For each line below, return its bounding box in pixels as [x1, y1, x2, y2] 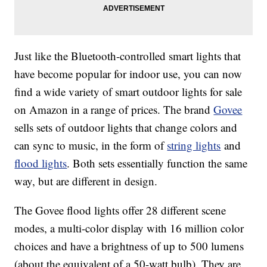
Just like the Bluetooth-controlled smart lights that [14, 48, 241, 64]
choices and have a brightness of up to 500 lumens [14, 238, 244, 254]
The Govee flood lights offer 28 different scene [14, 203, 226, 218]
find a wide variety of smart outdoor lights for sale [14, 84, 243, 100]
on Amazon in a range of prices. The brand [14, 102, 214, 117]
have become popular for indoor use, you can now [14, 66, 243, 82]
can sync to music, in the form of [14, 138, 167, 153]
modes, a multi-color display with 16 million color [14, 221, 244, 236]
